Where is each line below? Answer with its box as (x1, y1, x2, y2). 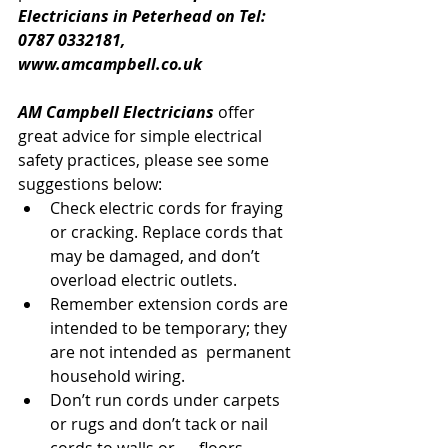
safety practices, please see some (18, 149, 273, 171)
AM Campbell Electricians (18, 101, 214, 123)
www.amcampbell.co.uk (18, 53, 202, 75)
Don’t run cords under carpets (50, 389, 284, 411)
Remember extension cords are (50, 293, 292, 315)
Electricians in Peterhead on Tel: (18, 5, 270, 27)
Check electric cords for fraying (50, 197, 287, 219)
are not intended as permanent (50, 341, 295, 363)
